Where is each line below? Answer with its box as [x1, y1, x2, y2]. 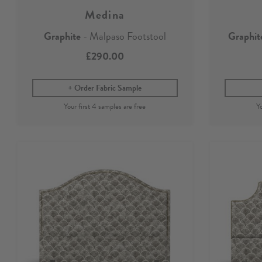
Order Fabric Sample [74, 82, 142, 95]
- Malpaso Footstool [80, 28, 166, 44]
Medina [85, 6, 125, 24]
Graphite [43, 28, 81, 44]
